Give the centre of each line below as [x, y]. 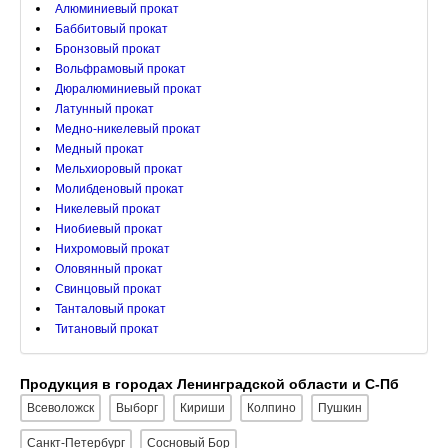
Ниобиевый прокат [109, 229]
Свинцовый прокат [108, 289]
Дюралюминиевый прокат [128, 89]
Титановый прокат [107, 329]
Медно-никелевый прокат [128, 129]
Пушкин [340, 408]
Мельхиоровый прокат [119, 169]
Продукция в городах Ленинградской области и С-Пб [209, 384]
